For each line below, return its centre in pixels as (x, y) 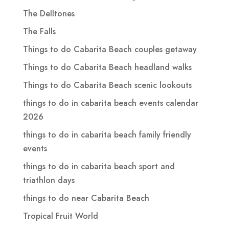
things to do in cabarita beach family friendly (107, 134)
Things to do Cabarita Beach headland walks (107, 67)
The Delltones (49, 13)
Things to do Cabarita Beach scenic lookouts (107, 85)
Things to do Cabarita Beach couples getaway (110, 49)
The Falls (39, 31)
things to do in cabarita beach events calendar (110, 103)
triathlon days (49, 180)
